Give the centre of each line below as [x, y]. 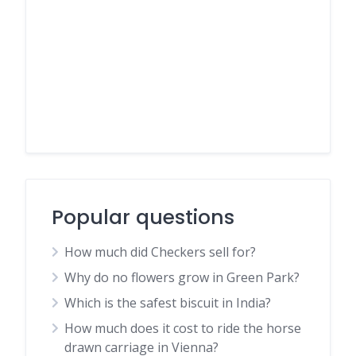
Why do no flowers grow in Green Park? [182, 277]
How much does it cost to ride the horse [183, 328]
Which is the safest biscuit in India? [168, 303]
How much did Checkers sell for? [160, 252]
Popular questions [143, 217]
